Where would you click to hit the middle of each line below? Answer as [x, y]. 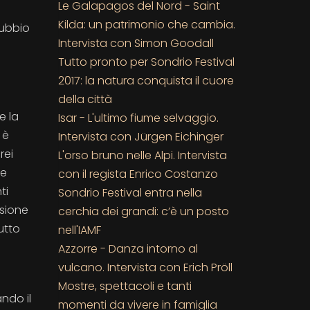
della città [85, 99]
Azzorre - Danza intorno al [128, 248]
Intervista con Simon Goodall [136, 43]
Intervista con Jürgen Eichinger [140, 136]
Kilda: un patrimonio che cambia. [146, 24]
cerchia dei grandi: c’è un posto [143, 211]
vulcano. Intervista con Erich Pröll [145, 267]
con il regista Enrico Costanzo [138, 174]
